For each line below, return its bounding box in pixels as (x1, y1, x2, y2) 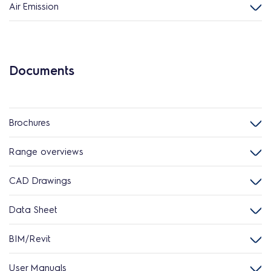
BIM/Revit (9, 232, 51, 244)
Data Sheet (9, 203, 57, 215)
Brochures (9, 116, 50, 128)
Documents (9, 62, 74, 78)
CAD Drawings (9, 174, 71, 186)
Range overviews (9, 145, 83, 157)
